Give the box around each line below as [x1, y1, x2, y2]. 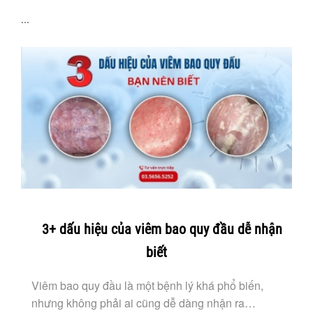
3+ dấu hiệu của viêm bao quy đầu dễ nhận [42, 220, 282, 238]
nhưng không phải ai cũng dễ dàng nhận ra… [31, 294, 256, 311]
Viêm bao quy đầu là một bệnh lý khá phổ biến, [31, 277, 263, 293]
